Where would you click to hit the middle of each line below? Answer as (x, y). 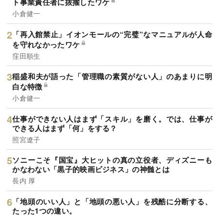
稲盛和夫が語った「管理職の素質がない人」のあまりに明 (112, 77)
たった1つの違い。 (44, 210)
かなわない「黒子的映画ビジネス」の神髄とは (91, 169)
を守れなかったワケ (46, 44)
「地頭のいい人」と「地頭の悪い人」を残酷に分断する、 (112, 201)
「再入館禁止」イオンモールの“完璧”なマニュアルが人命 (112, 34)
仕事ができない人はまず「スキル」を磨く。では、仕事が (112, 119)
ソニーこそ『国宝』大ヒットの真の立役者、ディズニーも (112, 160)
